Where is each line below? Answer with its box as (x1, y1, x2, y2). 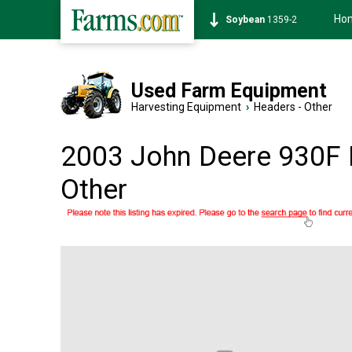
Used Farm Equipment (131, 79, 327, 102)
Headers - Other (254, 101, 332, 113)
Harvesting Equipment (131, 101, 241, 113)
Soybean (225, 14, 265, 25)
